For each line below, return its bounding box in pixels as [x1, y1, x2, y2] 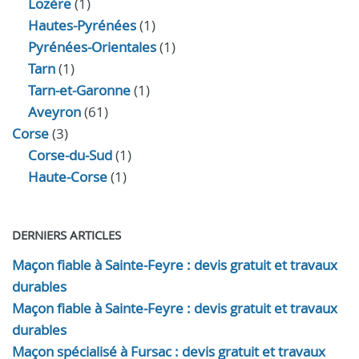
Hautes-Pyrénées [28, 16, 136, 34]
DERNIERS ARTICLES [12, 227, 121, 243]
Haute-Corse [28, 167, 107, 186]
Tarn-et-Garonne [28, 81, 131, 99]
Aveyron [28, 103, 81, 121]
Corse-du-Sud [28, 146, 112, 164]
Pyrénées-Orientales [28, 38, 156, 56]
